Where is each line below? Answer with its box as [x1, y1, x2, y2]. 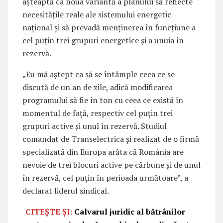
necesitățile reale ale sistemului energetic [22, 8, 171, 20]
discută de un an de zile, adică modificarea [22, 81, 173, 93]
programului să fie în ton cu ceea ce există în [22, 94, 183, 106]
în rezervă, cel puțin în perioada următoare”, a [22, 172, 188, 183]
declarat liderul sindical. [22, 185, 109, 196]
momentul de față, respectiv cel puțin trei [22, 107, 173, 118]
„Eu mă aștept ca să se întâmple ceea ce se [22, 68, 175, 80]
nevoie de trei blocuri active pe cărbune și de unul [22, 159, 201, 170]
